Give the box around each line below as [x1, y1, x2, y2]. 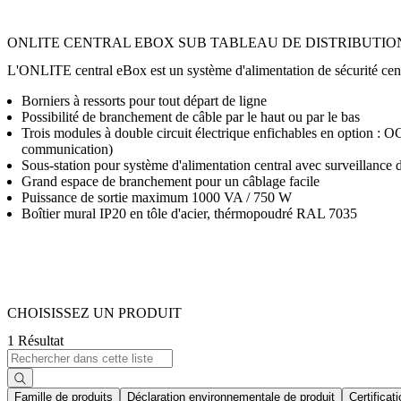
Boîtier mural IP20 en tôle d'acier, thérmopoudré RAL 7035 [21, 205, 357, 221]
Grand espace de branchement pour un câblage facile [21, 173, 320, 189]
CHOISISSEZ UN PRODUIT [7, 305, 182, 321]
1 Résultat [7, 333, 64, 349]
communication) [21, 141, 113, 157]
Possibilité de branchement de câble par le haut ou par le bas [21, 108, 360, 124]
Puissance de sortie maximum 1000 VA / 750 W [21, 189, 292, 205]
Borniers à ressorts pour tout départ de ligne [21, 92, 267, 108]
